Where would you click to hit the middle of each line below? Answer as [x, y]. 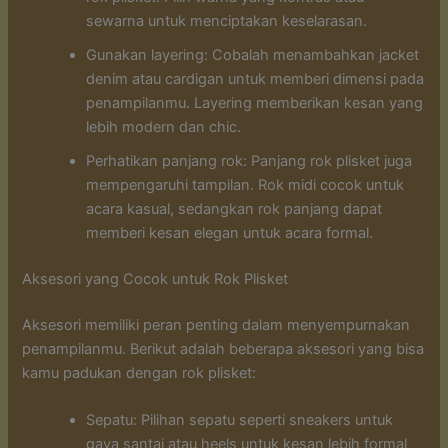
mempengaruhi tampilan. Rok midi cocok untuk [245, 185]
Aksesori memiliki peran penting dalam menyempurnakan [216, 324]
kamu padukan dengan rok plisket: [139, 372]
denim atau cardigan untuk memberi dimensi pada [255, 79]
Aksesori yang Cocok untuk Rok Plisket [155, 278]
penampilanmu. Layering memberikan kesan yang [255, 103]
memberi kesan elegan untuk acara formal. [230, 233]
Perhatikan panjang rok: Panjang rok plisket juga [249, 161]
